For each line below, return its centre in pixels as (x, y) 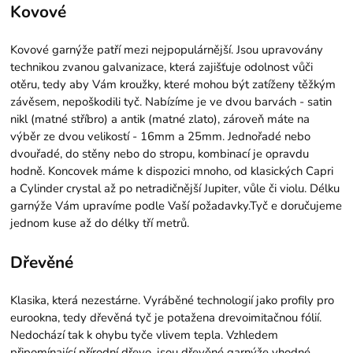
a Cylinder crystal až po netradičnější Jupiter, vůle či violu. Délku (175, 189)
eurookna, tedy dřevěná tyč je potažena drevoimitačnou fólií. (166, 317)
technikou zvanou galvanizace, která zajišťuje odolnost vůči (162, 67)
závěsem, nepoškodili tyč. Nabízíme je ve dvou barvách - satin (171, 102)
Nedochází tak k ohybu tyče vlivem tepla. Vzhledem (145, 334)
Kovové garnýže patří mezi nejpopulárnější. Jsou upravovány (167, 50)
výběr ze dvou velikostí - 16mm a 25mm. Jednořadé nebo (161, 137)
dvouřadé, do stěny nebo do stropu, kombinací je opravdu (160, 154)
